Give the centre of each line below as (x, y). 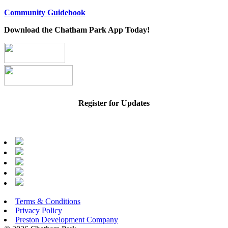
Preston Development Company (67, 219)
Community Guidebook (45, 13)
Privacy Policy (39, 210)
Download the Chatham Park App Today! (77, 30)
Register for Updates (114, 103)
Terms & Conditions (48, 201)
